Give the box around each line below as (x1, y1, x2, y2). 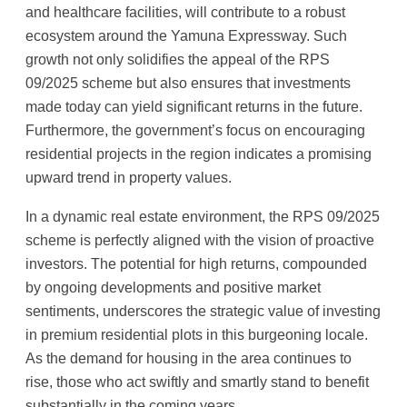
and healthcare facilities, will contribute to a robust (25, 4, 345, 21)
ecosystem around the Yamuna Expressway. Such (25, 27, 347, 45)
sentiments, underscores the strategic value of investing (25, 302, 381, 319)
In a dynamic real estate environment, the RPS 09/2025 (25, 207, 380, 224)
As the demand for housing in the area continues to (25, 349, 352, 366)
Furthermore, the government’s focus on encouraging (25, 122, 365, 139)
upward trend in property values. (25, 169, 232, 186)
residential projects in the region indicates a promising (25, 145, 372, 163)
